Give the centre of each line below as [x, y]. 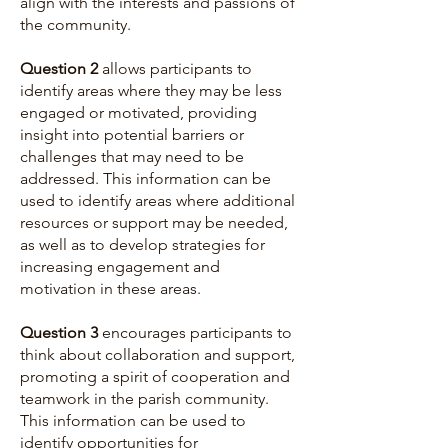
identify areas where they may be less [151, 90]
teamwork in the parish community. [144, 398]
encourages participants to [197, 332]
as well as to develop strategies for [142, 244]
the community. [75, 24]
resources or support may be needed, [154, 222]
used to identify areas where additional [157, 200]
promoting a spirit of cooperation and [155, 376]
